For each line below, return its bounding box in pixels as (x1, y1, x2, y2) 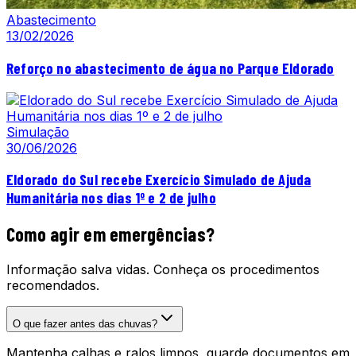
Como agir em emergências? (6, 222, 215, 246)
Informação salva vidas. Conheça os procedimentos (6, 261, 319, 278)
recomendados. (6, 277, 99, 294)
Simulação (6, 123, 69, 140)
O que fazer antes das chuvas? (13, 318, 157, 331)
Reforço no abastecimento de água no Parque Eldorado (6, 58, 335, 77)
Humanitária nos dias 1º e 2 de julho (6, 188, 216, 207)
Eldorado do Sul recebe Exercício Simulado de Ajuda (6, 170, 311, 189)
